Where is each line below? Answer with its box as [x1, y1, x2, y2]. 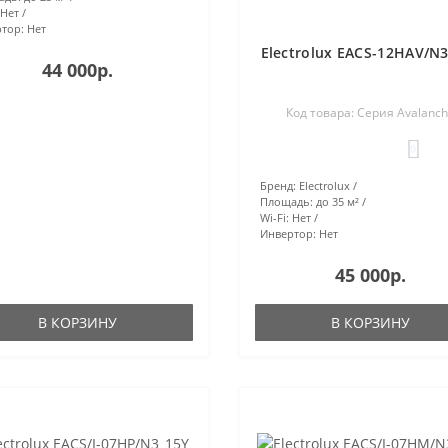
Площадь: [259, 193, 313, 209]
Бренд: [259, 177, 296, 193]
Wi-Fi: [259, 209, 289, 225]
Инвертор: [259, 225, 316, 241]
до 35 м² [315, 193, 359, 209]
